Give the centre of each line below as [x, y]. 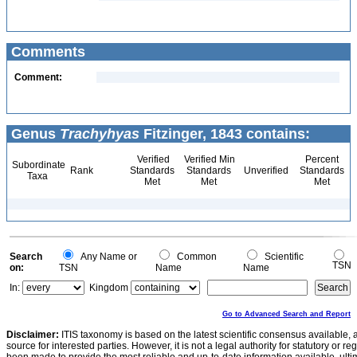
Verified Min [208, 159]
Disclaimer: [33, 335]
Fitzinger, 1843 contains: [225, 134]
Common [194, 257]
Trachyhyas [100, 134]
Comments [46, 52]
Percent [322, 159]
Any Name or [106, 257]
